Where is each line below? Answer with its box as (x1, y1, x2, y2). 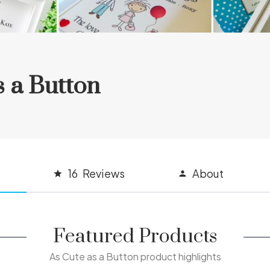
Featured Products (53, 224, 217, 249)
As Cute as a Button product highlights (49, 250, 221, 263)
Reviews (82, 166, 125, 180)
